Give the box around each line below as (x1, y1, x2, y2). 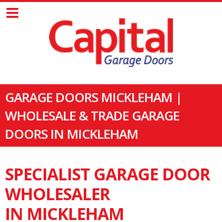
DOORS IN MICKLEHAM (5, 124, 138, 143)
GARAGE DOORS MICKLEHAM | (5, 88, 182, 106)
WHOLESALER (5, 182, 110, 205)
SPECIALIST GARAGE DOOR (5, 162, 210, 185)
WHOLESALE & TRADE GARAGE (5, 106, 179, 124)
